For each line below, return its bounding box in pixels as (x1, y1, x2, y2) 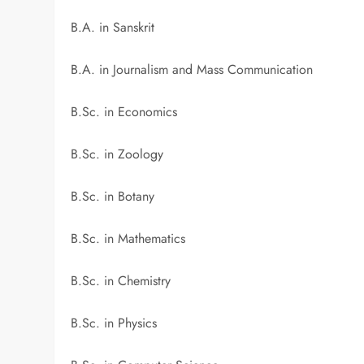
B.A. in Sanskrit (71, 18, 155, 37)
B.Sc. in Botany (71, 187, 155, 206)
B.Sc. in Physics (71, 314, 158, 333)
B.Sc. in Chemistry (71, 271, 171, 291)
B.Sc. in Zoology (71, 145, 164, 164)
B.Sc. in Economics (71, 102, 178, 122)
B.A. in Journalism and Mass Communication (71, 60, 314, 80)
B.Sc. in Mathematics (71, 229, 186, 249)
